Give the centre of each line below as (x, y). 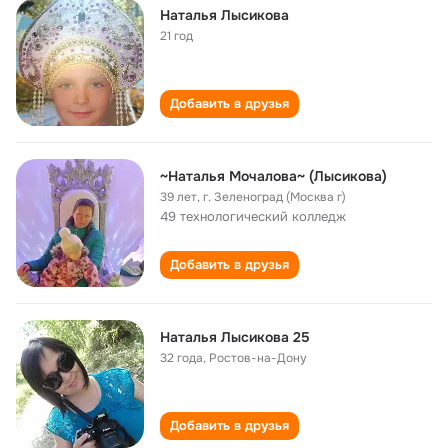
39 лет (178, 197)
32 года (181, 358)
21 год (176, 36)
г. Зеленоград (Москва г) (274, 197)
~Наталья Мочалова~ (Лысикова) (273, 176)
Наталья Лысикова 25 (235, 337)
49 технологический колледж (253, 216)
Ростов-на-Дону (258, 358)
